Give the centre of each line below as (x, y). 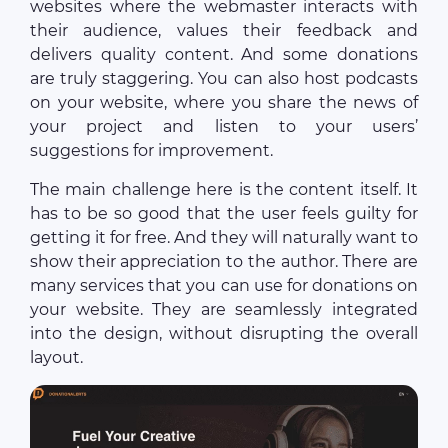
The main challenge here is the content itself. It (224, 190)
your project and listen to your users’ (224, 127)
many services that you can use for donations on (224, 286)
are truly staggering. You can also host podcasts (224, 79)
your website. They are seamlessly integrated (224, 310)
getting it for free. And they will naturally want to (224, 238)
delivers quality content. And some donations (224, 55)
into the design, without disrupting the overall (224, 334)
